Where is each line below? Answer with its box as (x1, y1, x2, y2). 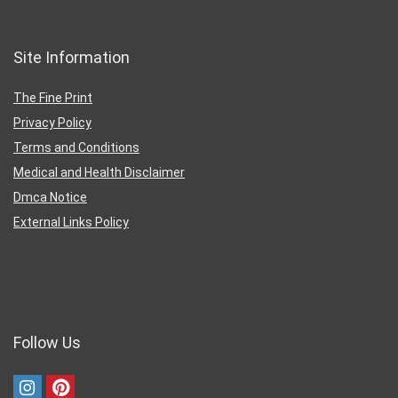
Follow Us (13, 333, 81, 353)
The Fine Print (13, 91, 92, 106)
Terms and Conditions (13, 140, 139, 155)
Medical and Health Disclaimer (13, 165, 185, 180)
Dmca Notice (13, 190, 87, 205)
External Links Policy (13, 215, 129, 230)
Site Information (13, 48, 130, 68)
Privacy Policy (13, 115, 92, 131)
